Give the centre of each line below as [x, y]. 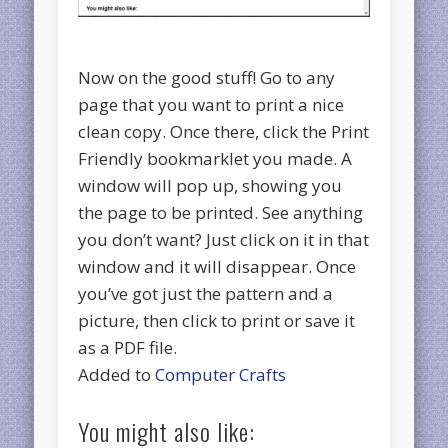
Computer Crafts [221, 375]
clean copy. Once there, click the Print [224, 132]
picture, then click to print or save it [217, 321]
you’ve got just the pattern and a [206, 294]
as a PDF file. [128, 348]
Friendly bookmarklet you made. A [215, 159]
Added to [117, 375]
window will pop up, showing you [210, 186]
